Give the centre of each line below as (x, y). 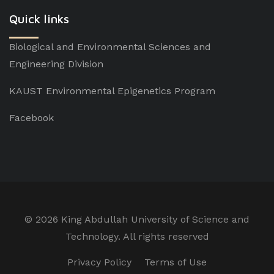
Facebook (31, 118)
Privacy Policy (99, 262)
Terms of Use (176, 262)
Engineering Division (56, 64)
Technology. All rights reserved (137, 236)
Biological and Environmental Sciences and (110, 47)
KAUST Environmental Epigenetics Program (112, 91)
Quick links (39, 19)
